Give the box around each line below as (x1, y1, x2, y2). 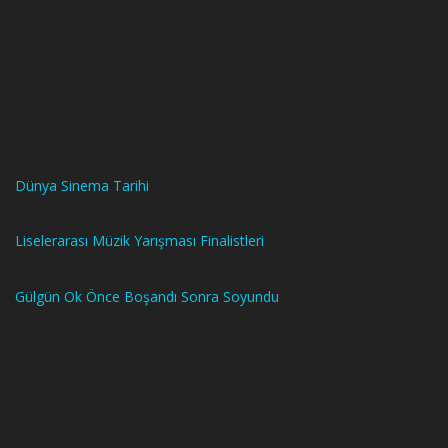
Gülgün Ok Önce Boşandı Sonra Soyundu (15, 286, 279, 306)
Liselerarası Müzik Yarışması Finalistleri (15, 231, 264, 251)
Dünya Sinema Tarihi (15, 175, 149, 195)
